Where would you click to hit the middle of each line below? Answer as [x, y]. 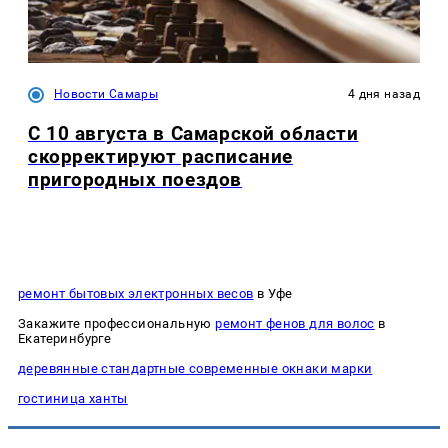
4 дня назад [384, 94]
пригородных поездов [135, 180]
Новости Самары [106, 94]
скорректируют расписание [160, 157]
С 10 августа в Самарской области [193, 134]
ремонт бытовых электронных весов [136, 293]
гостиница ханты [73, 398]
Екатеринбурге [65, 338]
